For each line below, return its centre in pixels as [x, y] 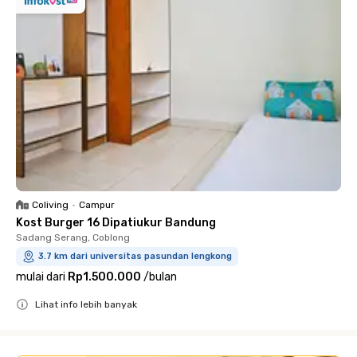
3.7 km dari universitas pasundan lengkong [135, 256]
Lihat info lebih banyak [86, 304]
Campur [97, 204]
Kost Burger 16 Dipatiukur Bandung [116, 222]
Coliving [50, 204]
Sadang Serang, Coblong [73, 237]
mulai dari [41, 277]
